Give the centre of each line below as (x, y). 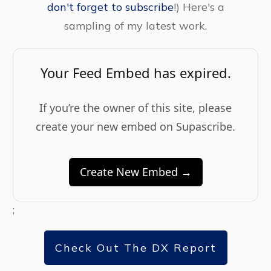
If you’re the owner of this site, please (135, 108)
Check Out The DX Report (135, 248)
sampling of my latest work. (135, 26)
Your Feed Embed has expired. (135, 73)
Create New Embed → (135, 172)
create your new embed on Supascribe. (135, 127)
